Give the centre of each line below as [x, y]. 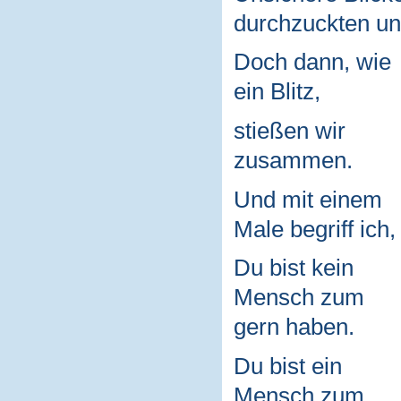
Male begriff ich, [314, 229]
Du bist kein [293, 268]
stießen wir [289, 130]
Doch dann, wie [312, 62]
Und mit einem [307, 199]
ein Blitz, [277, 92]
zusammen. [293, 160]
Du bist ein [287, 366]
